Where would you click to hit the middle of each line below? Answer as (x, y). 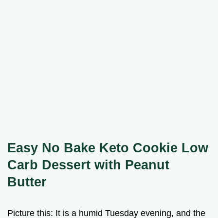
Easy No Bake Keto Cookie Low (108, 147)
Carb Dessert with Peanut (88, 164)
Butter (27, 182)
